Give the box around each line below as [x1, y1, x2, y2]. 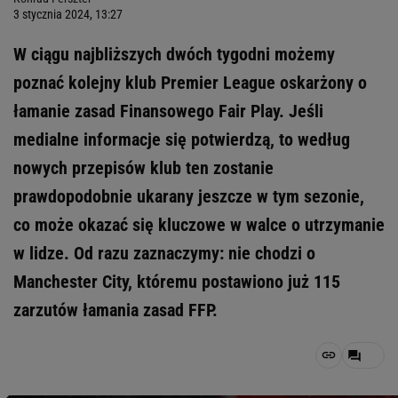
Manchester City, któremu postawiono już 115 [13, 271, 340, 292]
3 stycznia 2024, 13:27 [13, 7, 123, 21]
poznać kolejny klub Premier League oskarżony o [13, 72, 367, 93]
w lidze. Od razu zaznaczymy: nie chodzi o [13, 243, 315, 264]
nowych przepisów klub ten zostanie [13, 157, 274, 179]
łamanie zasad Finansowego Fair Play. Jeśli [13, 100, 323, 122]
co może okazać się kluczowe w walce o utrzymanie [13, 214, 385, 235]
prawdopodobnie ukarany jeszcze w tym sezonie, [13, 186, 364, 207]
